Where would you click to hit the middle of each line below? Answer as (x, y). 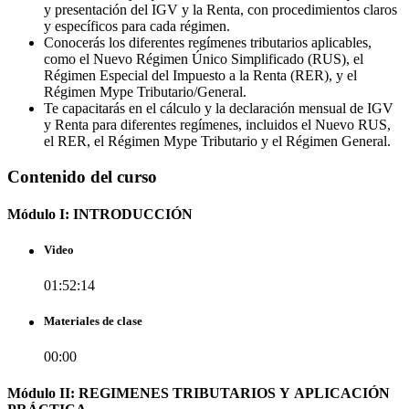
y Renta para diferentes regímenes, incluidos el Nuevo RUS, (217, 124)
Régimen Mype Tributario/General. (145, 91)
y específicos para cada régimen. (137, 26)
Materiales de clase (93, 321)
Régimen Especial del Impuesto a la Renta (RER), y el (200, 75)
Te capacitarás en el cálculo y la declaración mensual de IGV (219, 108)
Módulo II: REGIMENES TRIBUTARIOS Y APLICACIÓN (199, 393)
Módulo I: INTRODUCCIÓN (100, 214)
